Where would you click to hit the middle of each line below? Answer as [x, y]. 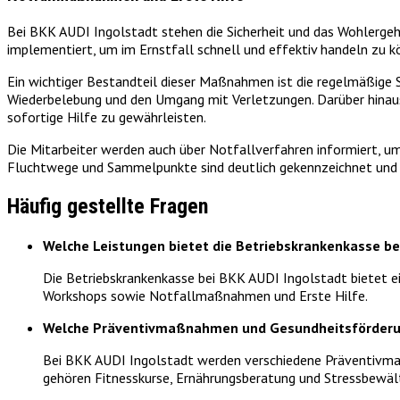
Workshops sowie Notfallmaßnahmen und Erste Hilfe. [205, 295]
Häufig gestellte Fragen [108, 207]
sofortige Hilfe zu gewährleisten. [107, 117]
